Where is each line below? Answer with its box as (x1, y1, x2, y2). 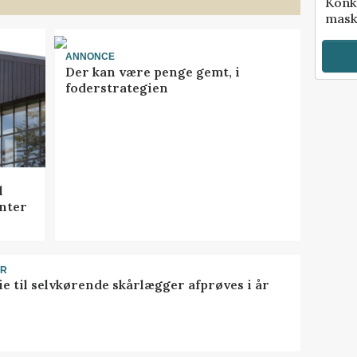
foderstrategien (65, 79, 168, 96)
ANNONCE (65, 51, 115, 63)
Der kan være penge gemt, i (65, 63, 240, 80)
